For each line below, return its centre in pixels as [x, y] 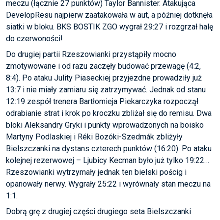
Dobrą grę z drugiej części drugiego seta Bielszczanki [98, 212]
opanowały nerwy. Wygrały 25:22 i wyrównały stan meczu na [108, 184]
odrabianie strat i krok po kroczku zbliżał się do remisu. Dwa [109, 113]
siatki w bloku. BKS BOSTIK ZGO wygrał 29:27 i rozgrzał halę [110, 27]
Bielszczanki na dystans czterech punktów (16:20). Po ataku [109, 149]
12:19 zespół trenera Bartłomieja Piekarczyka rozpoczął [102, 102]
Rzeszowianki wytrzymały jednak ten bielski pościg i [96, 172]
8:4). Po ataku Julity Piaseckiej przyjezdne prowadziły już [104, 78]
